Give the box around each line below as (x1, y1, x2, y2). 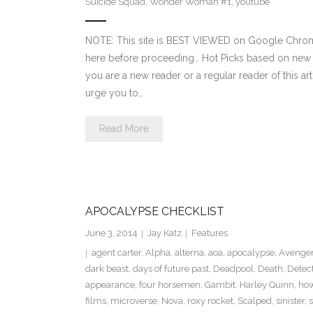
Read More (99, 123, 149, 135)
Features (191, 228, 228, 239)
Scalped (237, 296, 272, 307)
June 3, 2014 (85, 228, 138, 239)
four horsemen (138, 279, 201, 291)
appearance (85, 279, 135, 291)
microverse (110, 296, 157, 307)
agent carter (91, 247, 141, 259)
